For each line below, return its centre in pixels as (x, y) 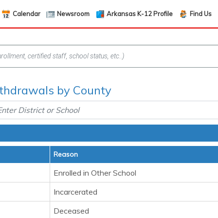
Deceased (71, 211)
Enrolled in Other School (95, 173)
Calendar (26, 13)
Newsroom (73, 13)
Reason (66, 154)
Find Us (200, 13)
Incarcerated (75, 192)
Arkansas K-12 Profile (140, 13)
